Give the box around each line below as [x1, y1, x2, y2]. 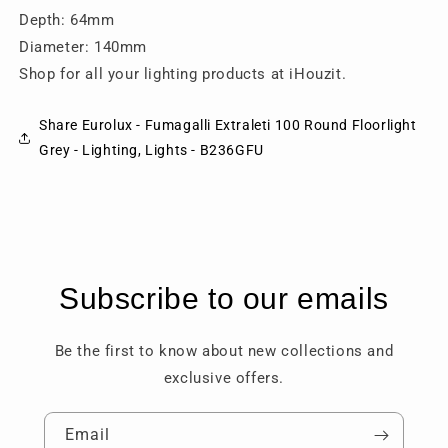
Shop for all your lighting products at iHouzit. [19, 65, 347, 83]
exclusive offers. [163, 369, 285, 387]
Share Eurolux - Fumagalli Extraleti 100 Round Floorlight [39, 117, 417, 133]
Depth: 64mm [19, 11, 115, 29]
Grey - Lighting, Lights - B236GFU [39, 142, 264, 158]
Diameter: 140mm [19, 38, 147, 56]
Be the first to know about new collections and [54, 342, 394, 360]
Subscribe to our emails [59, 282, 389, 315]
